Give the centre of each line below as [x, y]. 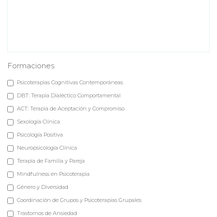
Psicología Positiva [40, 135]
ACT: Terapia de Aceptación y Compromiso [71, 108]
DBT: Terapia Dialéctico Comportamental [69, 95]
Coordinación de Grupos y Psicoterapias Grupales [79, 200]
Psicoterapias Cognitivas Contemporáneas [70, 82]
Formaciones [31, 66]
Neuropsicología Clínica [47, 148]
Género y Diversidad [43, 187]
